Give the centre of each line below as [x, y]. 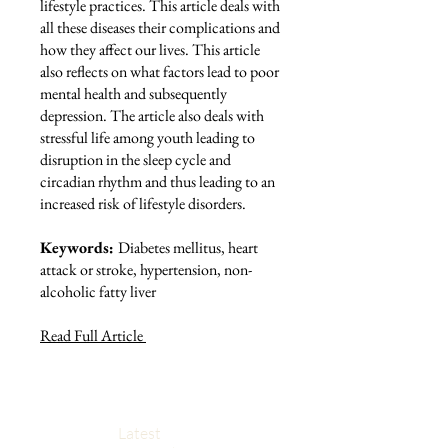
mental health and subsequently [133, 93]
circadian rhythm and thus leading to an [157, 181]
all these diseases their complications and [160, 27]
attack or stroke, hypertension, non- [146, 269]
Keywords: [79, 247]
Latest [139, 433]
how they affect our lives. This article [150, 49]
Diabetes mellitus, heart [188, 247]
